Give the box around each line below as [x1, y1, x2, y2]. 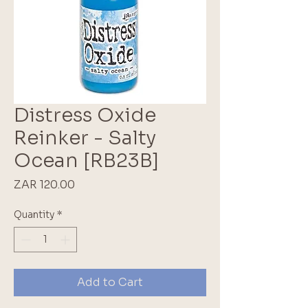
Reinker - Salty [14, 125, 156, 150]
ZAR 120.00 [14, 177, 75, 192]
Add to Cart [77, 274, 143, 289]
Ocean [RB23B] [14, 148, 159, 173]
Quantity [14, 208, 54, 221]
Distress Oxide [14, 102, 156, 127]
